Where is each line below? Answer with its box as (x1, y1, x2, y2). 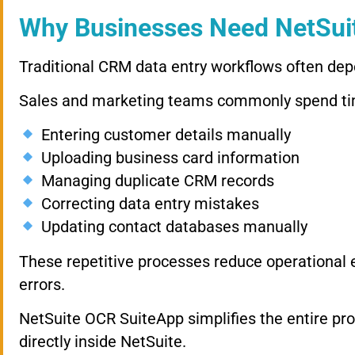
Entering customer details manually (36, 125, 291, 145)
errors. (19, 274, 65, 294)
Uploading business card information (36, 148, 300, 168)
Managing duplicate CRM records (36, 171, 274, 191)
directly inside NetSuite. (19, 332, 186, 352)
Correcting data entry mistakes (36, 194, 259, 214)
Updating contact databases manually (36, 217, 307, 237)
